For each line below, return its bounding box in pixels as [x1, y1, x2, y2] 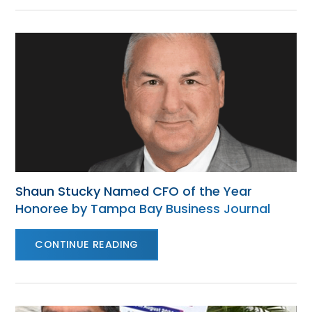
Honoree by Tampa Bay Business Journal [15, 200, 271, 217]
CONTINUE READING [35, 237, 139, 251]
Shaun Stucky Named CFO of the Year [15, 182, 253, 200]
